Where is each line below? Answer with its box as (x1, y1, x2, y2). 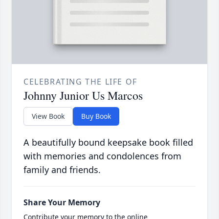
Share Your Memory (23, 197, 100, 208)
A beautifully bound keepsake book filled (23, 136, 193, 149)
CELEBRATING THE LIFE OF (23, 76, 137, 88)
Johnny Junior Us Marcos (23, 88, 143, 104)
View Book (32, 111, 65, 121)
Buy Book (81, 111, 111, 121)
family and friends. (23, 164, 101, 176)
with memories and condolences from (23, 150, 181, 162)
